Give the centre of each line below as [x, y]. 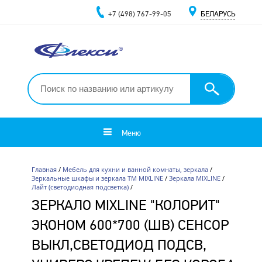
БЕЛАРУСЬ [218, 14]
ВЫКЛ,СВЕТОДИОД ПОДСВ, [119, 244]
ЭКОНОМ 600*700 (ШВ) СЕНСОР [130, 225]
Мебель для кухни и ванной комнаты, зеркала [135, 169]
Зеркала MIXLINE [194, 178]
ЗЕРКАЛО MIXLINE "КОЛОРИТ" [125, 205]
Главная [44, 169]
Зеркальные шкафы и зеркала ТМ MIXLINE [97, 178]
